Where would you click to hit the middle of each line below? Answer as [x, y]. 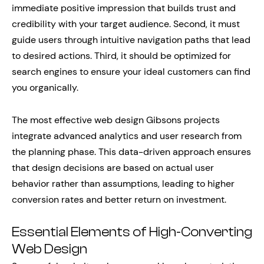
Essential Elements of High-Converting [132, 232]
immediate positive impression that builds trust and [124, 8]
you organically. [45, 88]
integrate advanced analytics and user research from [127, 136]
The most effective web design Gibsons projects [116, 120]
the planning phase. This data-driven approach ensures [131, 152]
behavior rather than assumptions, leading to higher [123, 184]
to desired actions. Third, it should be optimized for [121, 56]
